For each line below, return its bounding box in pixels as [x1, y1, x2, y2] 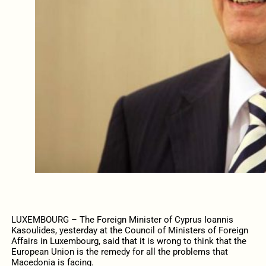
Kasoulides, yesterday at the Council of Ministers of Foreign [11, 225, 248, 236]
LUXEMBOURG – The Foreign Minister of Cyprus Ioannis [11, 214, 233, 226]
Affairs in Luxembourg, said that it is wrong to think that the [11, 236, 246, 247]
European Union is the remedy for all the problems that [11, 246, 228, 258]
